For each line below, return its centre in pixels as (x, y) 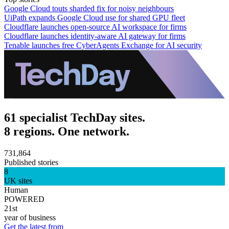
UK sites (18, 180)
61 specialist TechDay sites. (75, 117)
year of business (30, 217)
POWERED (24, 199)
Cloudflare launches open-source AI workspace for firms (95, 27)
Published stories (31, 162)
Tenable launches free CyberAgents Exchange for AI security (103, 45)
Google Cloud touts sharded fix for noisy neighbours (89, 8)
